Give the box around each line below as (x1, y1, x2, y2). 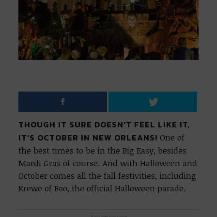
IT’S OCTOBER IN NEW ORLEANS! (18, 131, 158, 144)
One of (157, 131, 185, 143)
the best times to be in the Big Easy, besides (18, 144, 187, 156)
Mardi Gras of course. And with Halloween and (18, 157, 198, 169)
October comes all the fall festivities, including (18, 170, 197, 181)
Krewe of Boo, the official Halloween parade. (18, 182, 189, 194)
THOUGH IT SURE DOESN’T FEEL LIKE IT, (18, 118, 190, 131)
